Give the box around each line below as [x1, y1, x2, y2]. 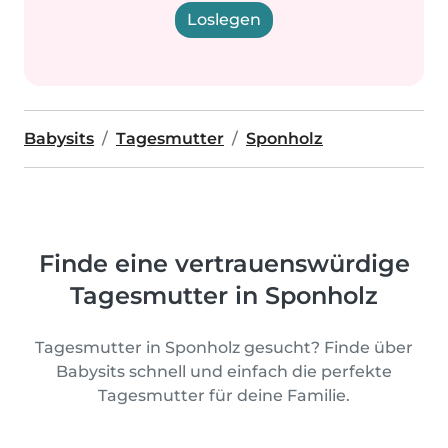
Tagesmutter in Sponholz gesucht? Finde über [35, 338, 413, 357]
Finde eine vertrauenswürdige [38, 249, 410, 278]
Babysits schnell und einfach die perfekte [56, 362, 392, 381]
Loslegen [187, 10, 261, 29]
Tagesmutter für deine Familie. [98, 386, 350, 405]
